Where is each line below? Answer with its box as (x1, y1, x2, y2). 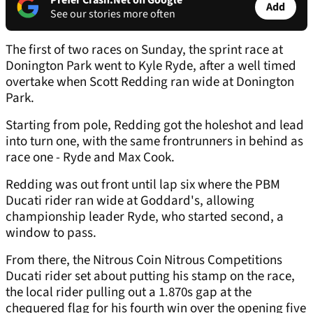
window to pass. (6, 224, 96, 243)
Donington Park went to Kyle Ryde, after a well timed (6, 57, 296, 76)
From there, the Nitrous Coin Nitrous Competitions (6, 251, 282, 270)
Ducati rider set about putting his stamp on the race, (6, 267, 295, 286)
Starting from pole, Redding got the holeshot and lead (6, 116, 304, 136)
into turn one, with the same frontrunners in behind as (6, 132, 303, 152)
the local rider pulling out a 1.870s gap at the (6, 283, 252, 303)
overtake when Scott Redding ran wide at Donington (6, 73, 294, 92)
